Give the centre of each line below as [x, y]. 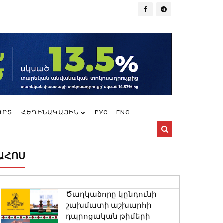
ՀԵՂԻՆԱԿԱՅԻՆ [51, 112]
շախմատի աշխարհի [109, 205]
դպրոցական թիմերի [108, 216]
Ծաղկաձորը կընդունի [111, 194]
